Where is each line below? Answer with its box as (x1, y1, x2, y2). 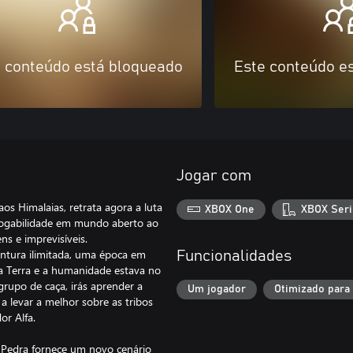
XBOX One (205, 203, 255, 215)
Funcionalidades (176, 247, 292, 264)
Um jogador (188, 284, 246, 295)
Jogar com (176, 168, 251, 184)
